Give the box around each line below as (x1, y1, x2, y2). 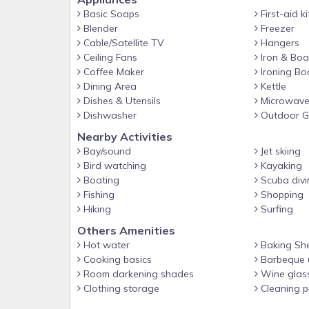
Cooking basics (81, 253, 152, 266)
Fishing (81, 188, 114, 201)
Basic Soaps (81, 8, 139, 20)
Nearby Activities (77, 130, 172, 143)
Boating (81, 174, 119, 186)
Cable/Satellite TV (81, 37, 164, 49)
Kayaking (257, 159, 302, 172)
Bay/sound (81, 145, 131, 157)
